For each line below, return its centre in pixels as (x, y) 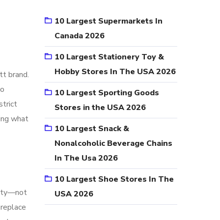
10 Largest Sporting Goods (107, 93)
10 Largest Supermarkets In (109, 21)
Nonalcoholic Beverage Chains (113, 143)
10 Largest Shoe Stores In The (114, 179)
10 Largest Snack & (92, 129)
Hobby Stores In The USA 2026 (115, 72)
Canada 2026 (80, 36)
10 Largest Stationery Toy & (109, 57)
